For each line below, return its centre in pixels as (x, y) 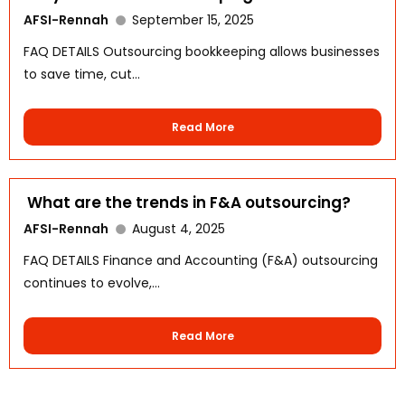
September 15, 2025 (193, 19)
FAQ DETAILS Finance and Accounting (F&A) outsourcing (201, 260)
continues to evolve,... (92, 283)
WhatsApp (109, 230)
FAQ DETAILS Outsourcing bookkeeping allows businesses (202, 51)
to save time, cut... (82, 74)
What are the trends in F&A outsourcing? (187, 202)
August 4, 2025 (179, 228)
